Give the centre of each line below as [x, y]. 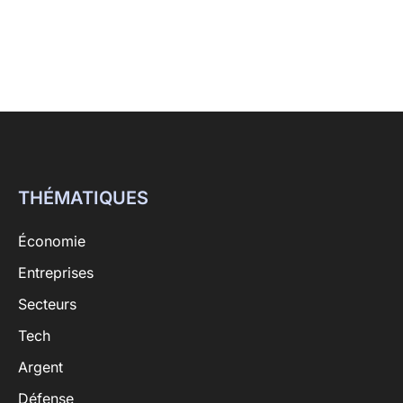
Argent [40, 367]
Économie [52, 241]
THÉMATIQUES [83, 198]
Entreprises [56, 273]
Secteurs [47, 304]
